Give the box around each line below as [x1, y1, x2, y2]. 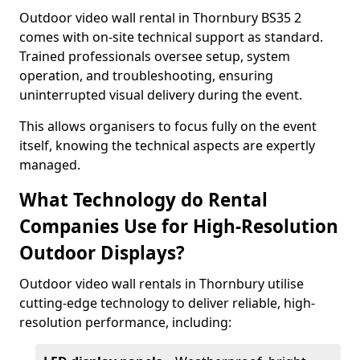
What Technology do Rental [19, 187, 268, 212]
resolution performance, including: [19, 313, 231, 331]
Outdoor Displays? [19, 240, 185, 265]
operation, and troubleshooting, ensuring [19, 67, 273, 84]
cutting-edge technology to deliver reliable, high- [19, 294, 315, 312]
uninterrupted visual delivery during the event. [19, 86, 302, 104]
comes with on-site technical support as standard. [19, 28, 323, 46]
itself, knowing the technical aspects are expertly [19, 137, 315, 154]
